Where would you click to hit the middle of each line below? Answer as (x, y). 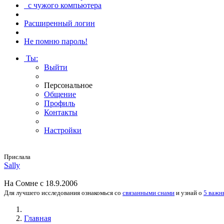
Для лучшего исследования (43, 193)
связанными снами (148, 193)
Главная (37, 218)
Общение (60, 94)
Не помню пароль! (56, 41)
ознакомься (97, 193)
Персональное (68, 85)
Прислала (17, 157)
